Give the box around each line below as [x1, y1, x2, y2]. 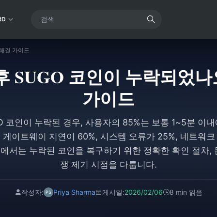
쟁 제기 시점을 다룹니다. [60, 159, 157, 170]
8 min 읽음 [170, 188, 202, 196]
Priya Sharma [53, 188, 95, 196]
